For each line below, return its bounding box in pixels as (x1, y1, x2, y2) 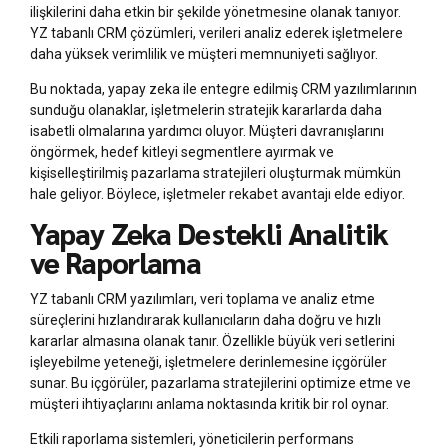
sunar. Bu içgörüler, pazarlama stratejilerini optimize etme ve (30, 374, 411, 391)
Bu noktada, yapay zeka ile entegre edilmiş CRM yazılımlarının (30, 81, 417, 97)
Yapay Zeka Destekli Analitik (30, 214, 389, 252)
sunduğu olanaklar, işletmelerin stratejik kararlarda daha (30, 102, 382, 118)
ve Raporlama (30, 243, 202, 281)
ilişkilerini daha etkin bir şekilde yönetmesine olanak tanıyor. (30, 4, 401, 20)
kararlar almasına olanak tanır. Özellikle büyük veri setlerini (30, 332, 395, 349)
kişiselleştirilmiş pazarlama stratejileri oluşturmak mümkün (30, 165, 401, 181)
